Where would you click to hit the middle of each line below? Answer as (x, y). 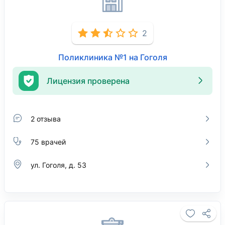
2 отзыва (46, 119)
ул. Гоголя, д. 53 (59, 165)
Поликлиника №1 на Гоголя (113, 57)
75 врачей (48, 142)
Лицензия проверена (88, 81)
